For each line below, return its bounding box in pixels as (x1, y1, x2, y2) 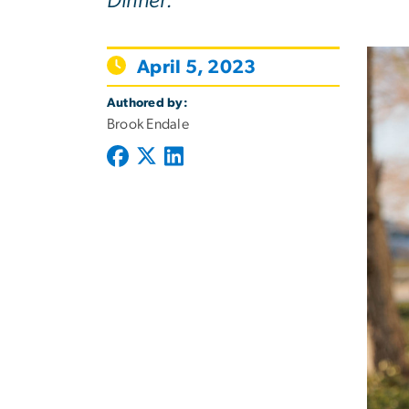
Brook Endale (107, 117, 189, 132)
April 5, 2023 (137, 57, 257, 77)
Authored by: (107, 97, 188, 110)
